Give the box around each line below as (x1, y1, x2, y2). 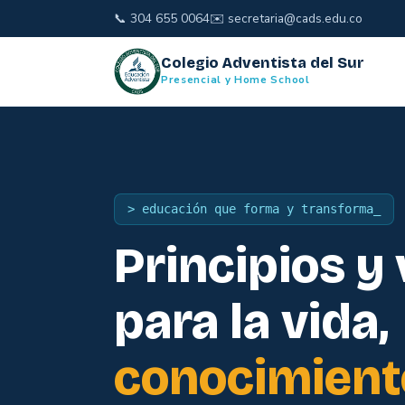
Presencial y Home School (161, 72, 310, 87)
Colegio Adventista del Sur (161, 54, 364, 71)
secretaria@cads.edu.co (228, 9, 363, 27)
